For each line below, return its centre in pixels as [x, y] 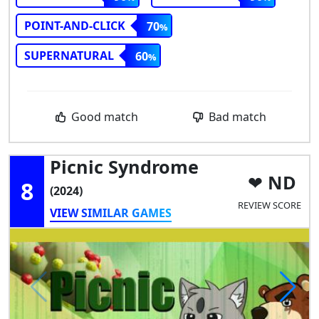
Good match [104, 117]
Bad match [236, 117]
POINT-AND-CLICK [75, 26]
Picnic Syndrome [124, 167]
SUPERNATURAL [69, 56]
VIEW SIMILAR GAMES [111, 213]
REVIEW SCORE [269, 205]
